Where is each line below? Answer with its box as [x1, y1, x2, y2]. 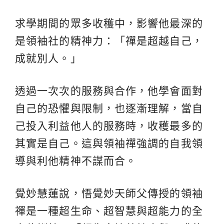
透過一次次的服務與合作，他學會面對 [15, 84, 203, 96]
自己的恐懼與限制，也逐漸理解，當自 [15, 102, 203, 114]
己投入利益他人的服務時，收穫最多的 [15, 119, 203, 131]
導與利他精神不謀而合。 [15, 154, 137, 166]
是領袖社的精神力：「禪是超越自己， [15, 34, 203, 46]
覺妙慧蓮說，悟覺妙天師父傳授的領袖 [15, 187, 203, 199]
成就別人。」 [15, 52, 81, 64]
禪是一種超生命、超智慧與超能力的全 [15, 204, 203, 216]
